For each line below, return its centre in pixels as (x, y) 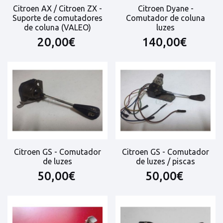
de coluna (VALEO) (57, 27)
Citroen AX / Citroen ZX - (57, 8)
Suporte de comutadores (57, 18)
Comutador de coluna (166, 18)
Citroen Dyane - (166, 8)
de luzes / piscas (166, 161)
